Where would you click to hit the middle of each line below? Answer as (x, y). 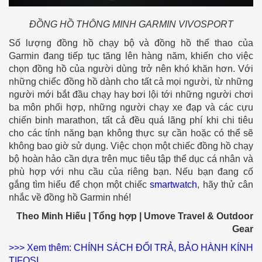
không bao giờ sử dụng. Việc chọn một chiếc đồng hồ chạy (131, 146)
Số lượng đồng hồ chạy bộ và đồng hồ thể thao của (131, 43)
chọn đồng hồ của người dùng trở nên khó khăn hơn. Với (131, 69)
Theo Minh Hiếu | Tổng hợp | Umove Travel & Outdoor (135, 216)
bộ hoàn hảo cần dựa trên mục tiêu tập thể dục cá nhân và (131, 159)
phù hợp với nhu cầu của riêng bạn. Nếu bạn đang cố (131, 172)
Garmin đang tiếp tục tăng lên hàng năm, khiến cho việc (131, 56)
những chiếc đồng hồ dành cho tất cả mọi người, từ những (131, 82)
